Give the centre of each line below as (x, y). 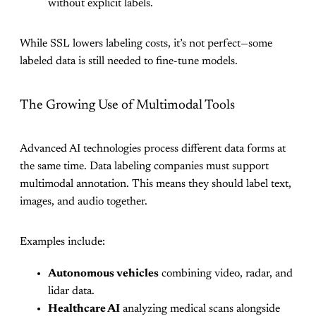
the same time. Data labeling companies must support (144, 166)
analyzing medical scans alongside (200, 309)
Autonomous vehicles (103, 273)
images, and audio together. (84, 201)
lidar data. (71, 291)
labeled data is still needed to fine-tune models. (129, 62)
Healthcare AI (84, 309)
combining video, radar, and (226, 273)
